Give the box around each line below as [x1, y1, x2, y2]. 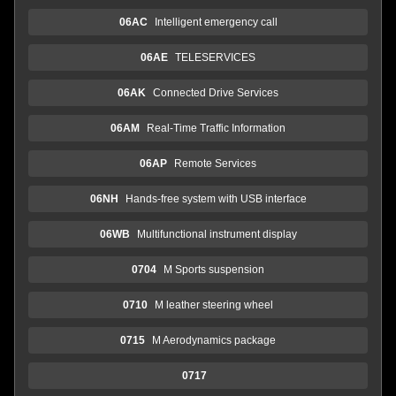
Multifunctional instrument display [136, 227, 297, 240]
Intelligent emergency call [154, 15, 278, 28]
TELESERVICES [175, 50, 255, 64]
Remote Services [174, 156, 256, 170]
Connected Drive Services [153, 86, 278, 99]
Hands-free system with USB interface [125, 192, 307, 205]
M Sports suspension [164, 263, 264, 276]
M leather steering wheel [155, 298, 273, 311]
